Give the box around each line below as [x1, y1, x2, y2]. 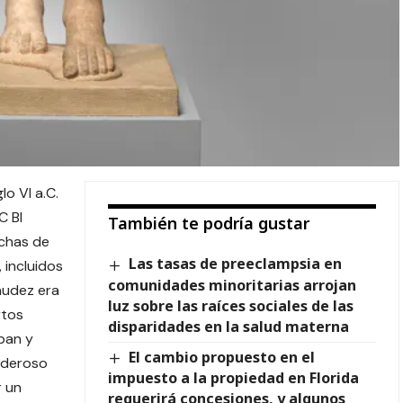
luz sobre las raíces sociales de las [107, 295, 354, 316]
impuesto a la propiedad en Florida [107, 367, 359, 388]
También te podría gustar [107, 212, 309, 235]
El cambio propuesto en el [129, 346, 316, 367]
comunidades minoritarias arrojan [107, 274, 356, 295]
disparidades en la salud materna [107, 316, 349, 336]
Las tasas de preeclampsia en [129, 254, 343, 274]
